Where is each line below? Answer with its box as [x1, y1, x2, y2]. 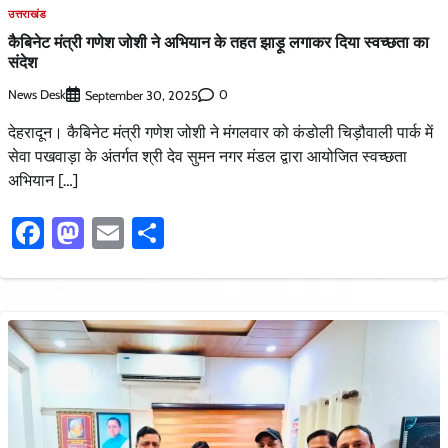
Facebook [44, 212, 173, 252]
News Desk [8, 87, 66, 103]
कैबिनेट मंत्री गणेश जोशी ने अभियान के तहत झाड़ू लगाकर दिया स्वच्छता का [8, 31, 429, 54]
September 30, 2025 [85, 87, 198, 103]
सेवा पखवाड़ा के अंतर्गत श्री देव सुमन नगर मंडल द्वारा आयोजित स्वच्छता [8, 146, 407, 166]
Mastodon [84, 212, 221, 252]
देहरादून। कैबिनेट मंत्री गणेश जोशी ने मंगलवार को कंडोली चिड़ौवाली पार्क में [8, 122, 433, 142]
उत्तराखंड [8, 7, 47, 22]
